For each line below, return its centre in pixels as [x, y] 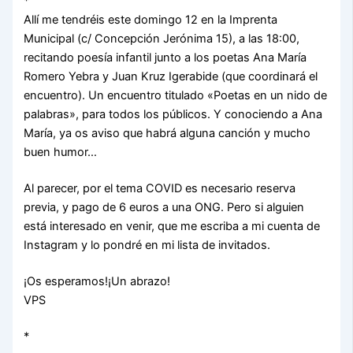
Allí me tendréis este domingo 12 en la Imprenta [151, 20]
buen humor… [61, 152]
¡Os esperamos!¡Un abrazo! [97, 281]
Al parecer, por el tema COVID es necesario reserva [160, 189]
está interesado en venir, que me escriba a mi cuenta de [172, 227]
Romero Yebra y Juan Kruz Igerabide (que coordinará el [171, 77]
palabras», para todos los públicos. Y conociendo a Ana [173, 115]
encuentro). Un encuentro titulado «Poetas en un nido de [176, 96]
